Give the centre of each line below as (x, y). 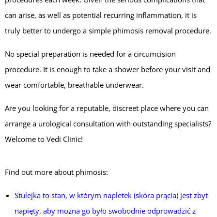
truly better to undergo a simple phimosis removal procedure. (108, 30)
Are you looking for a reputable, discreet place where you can (107, 108)
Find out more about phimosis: (56, 172)
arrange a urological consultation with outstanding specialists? (108, 123)
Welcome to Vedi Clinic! (44, 139)
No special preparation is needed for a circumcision (90, 54)
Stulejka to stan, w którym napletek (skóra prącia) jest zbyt (111, 195)
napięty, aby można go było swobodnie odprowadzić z (105, 210)
